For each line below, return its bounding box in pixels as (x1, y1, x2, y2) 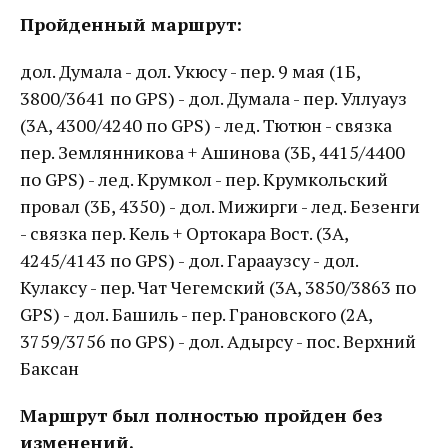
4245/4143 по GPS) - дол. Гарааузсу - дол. (20, 248, 358, 272)
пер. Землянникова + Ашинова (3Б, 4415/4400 (20, 140, 405, 164)
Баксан (20, 356, 79, 380)
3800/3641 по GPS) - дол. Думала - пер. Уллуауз (20, 86, 407, 110)
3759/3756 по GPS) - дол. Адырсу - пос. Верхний (20, 329, 416, 353)
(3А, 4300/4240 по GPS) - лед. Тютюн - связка (20, 113, 392, 137)
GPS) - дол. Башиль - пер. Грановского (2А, (20, 302, 372, 326)
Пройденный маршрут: (20, 12, 242, 36)
